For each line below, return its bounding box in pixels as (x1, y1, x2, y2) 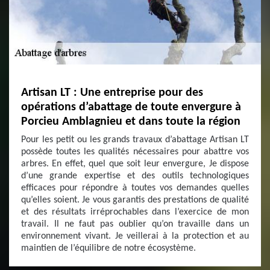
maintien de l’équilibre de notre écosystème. (21, 243, 196, 253)
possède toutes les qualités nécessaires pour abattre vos (21, 147, 249, 157)
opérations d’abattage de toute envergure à (21, 101, 241, 113)
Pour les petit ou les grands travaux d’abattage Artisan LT (21, 135, 249, 145)
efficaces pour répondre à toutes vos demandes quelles (21, 183, 249, 193)
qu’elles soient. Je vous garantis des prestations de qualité (21, 195, 249, 205)
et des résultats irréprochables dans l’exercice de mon (21, 207, 249, 217)
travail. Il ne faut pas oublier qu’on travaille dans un (21, 219, 249, 229)
